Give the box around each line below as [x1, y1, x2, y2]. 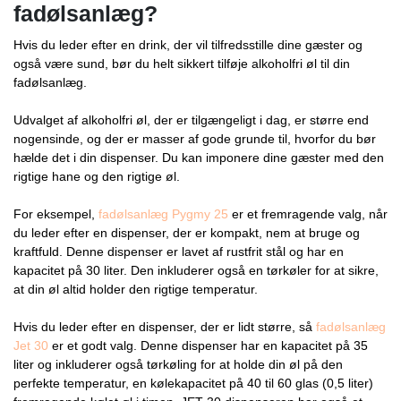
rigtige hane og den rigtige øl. [13, 168, 180, 183]
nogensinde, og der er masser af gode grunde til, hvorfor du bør [13, 131, 376, 146]
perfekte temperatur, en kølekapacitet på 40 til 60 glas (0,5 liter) [13, 375, 373, 390]
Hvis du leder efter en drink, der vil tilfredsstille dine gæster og [13, 37, 363, 52]
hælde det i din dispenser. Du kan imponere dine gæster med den [13, 149, 384, 165]
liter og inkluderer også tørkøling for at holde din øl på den [13, 356, 343, 371]
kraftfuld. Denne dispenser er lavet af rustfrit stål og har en [13, 243, 344, 259]
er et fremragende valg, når [228, 206, 388, 221]
